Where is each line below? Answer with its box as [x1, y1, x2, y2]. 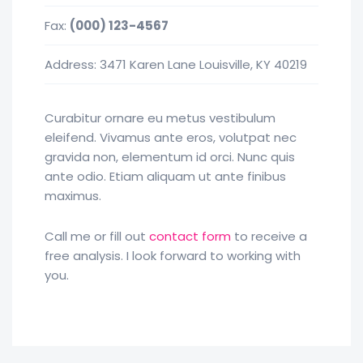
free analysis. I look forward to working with [45, 247, 301, 264]
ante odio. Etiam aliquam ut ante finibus [45, 168, 286, 185]
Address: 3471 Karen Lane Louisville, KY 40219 [45, 56, 307, 73]
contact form [149, 228, 231, 245]
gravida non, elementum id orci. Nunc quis [45, 148, 295, 165]
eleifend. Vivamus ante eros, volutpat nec [45, 129, 297, 146]
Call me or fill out [45, 228, 149, 245]
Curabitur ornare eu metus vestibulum [45, 109, 275, 126]
